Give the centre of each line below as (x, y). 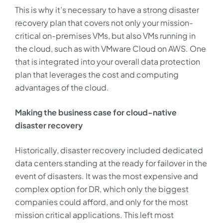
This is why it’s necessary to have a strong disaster (107, 10)
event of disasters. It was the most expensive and (107, 176)
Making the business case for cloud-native (96, 112)
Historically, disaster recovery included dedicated (109, 150)
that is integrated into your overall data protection (108, 61)
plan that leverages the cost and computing (97, 74)
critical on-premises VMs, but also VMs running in (105, 36)
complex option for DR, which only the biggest (102, 189)
